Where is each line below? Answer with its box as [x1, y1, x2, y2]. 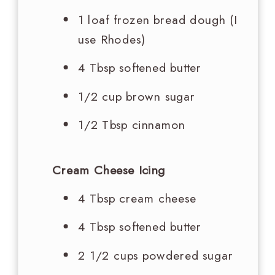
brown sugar [122, 87, 196, 105]
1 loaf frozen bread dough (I [78, 11, 237, 29]
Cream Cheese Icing [52, 161, 166, 179]
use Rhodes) [78, 31, 145, 48]
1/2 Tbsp [78, 116, 128, 134]
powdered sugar [138, 246, 234, 264]
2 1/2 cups [78, 246, 139, 264]
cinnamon [128, 116, 186, 134]
